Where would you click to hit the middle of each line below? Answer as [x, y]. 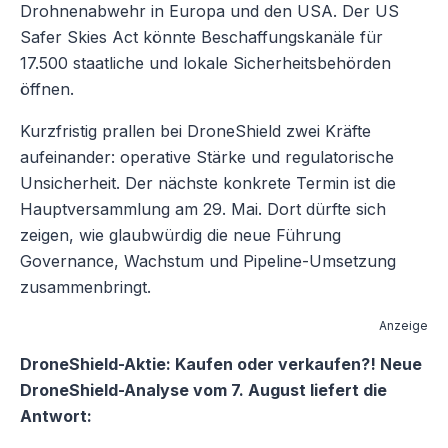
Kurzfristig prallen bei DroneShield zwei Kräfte [195, 131]
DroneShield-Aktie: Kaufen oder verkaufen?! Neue [221, 364]
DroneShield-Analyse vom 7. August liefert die [203, 390]
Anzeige [403, 326]
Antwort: [56, 416]
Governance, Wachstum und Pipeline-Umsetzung [208, 261]
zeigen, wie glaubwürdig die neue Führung [180, 235]
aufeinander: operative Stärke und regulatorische [207, 157]
